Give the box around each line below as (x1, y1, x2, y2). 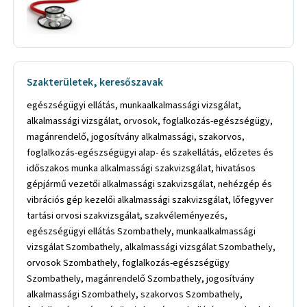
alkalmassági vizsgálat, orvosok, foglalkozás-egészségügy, (27, 113, 273, 128)
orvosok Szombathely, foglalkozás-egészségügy (27, 255, 230, 270)
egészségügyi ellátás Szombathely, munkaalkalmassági (27, 223, 256, 238)
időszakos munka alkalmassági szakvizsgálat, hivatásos (27, 160, 256, 175)
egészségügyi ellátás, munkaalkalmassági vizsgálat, (27, 97, 242, 112)
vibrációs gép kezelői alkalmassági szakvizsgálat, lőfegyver (27, 192, 274, 207)
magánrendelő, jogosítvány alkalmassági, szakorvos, (27, 129, 245, 144)
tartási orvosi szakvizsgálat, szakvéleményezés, (27, 208, 228, 223)
